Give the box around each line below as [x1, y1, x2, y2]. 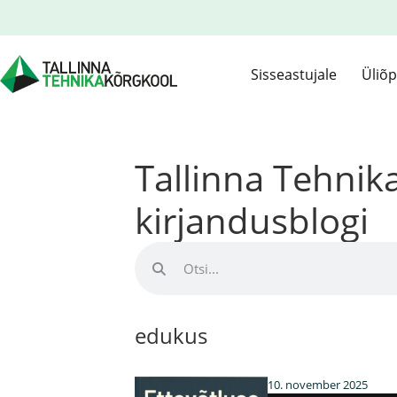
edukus [135, 321, 207, 350]
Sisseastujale [250, 64, 337, 84]
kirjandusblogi [135, 196, 369, 245]
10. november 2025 [268, 377, 369, 393]
